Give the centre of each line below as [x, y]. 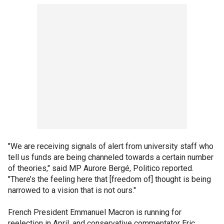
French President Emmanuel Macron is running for [95, 212]
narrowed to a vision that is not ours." [72, 190]
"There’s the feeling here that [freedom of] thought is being [109, 179]
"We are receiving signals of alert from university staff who [111, 146]
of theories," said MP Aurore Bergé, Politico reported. [101, 168]
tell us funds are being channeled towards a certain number [111, 157]
